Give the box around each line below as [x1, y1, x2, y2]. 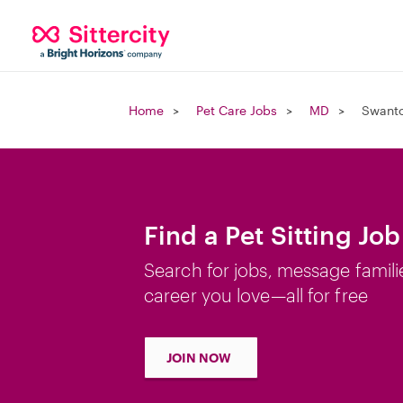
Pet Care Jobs [196, 103, 277, 118]
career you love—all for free [144, 284, 368, 306]
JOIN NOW [166, 350, 231, 365]
